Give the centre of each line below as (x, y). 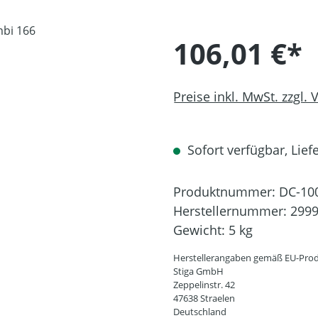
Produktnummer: (226, 192)
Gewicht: (201, 230)
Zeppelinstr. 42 (204, 285)
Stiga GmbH (198, 271)
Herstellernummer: (232, 211)
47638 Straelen (204, 298)
